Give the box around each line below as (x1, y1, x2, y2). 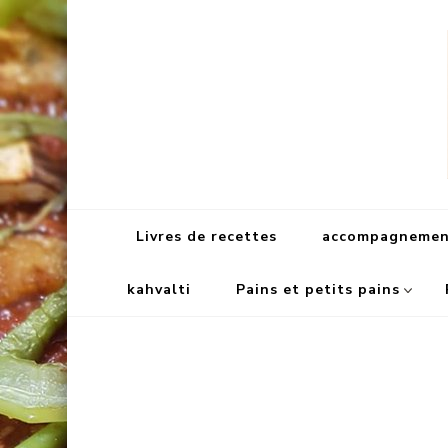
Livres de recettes (136, 227, 277, 247)
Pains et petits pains (236, 280, 400, 300)
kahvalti (127, 280, 191, 300)
